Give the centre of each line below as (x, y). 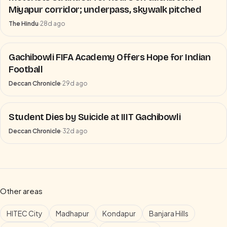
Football (26, 69)
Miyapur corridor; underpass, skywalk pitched (105, 10)
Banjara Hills (169, 213)
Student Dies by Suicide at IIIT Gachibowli (95, 117)
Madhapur (72, 213)
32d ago (75, 131)
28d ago (53, 24)
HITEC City (25, 213)
